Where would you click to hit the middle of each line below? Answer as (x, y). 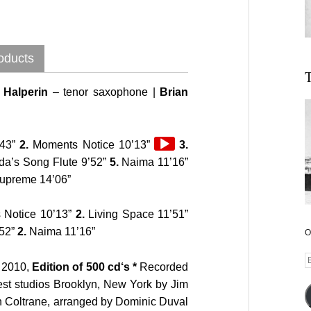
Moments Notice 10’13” (92, 144)
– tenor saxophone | (102, 92)
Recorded (163, 267)
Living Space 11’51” (136, 215)
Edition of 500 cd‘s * (85, 267)
